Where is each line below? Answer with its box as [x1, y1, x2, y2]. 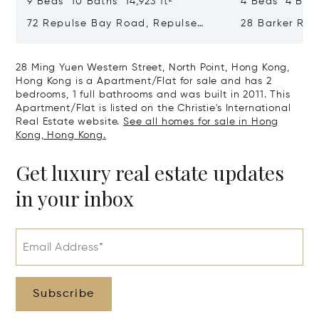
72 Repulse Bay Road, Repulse [27, 19, 198, 29]
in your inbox [16, 185, 135, 212]
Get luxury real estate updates [16, 159, 285, 187]
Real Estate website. [16, 117, 124, 127]
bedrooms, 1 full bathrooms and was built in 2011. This [16, 90, 291, 100]
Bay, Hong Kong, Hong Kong [27, 33, 184, 44]
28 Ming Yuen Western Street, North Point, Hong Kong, [16, 63, 291, 73]
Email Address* [23, 242, 104, 254]
